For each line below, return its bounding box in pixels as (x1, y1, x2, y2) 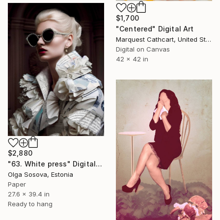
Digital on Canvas (116, 45, 170, 53)
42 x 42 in (116, 55, 148, 63)
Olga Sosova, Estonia (8, 170, 73, 178)
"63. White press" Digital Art (96, 160, 103, 168)
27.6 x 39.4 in (8, 190, 50, 198)
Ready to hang (8, 200, 53, 208)
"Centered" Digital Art (116, 24, 194, 33)
